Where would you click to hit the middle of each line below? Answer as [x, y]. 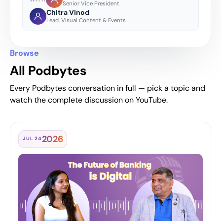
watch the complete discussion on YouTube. [89, 100]
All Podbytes [48, 70]
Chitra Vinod [68, 12]
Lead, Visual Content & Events [86, 20]
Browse [24, 53]
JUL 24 [32, 139]
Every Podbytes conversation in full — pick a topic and [108, 88]
